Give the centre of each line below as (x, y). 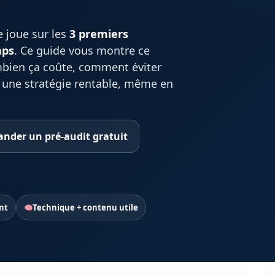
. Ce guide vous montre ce (82, 50)
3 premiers (99, 34)
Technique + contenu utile (86, 207)
